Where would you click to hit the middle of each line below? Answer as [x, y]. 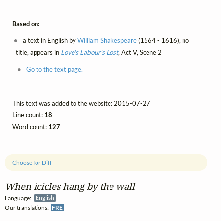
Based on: [26, 24]
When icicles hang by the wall [70, 186]
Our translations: [28, 207]
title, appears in [38, 53]
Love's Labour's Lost [89, 53]
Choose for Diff [32, 163]
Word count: [30, 127]
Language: [19, 198]
